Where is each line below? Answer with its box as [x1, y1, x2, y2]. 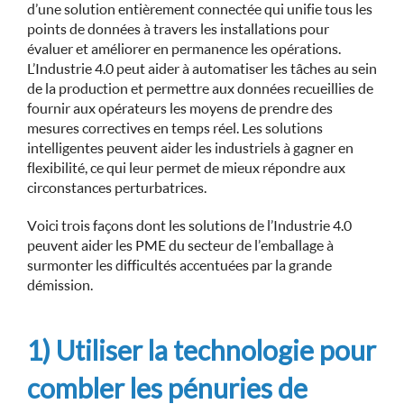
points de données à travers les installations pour [27, 20, 329, 38]
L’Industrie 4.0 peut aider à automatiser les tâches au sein [27, 60, 377, 78]
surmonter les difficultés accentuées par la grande [27, 256, 332, 274]
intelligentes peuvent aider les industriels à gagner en [27, 139, 353, 157]
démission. [27, 276, 93, 294]
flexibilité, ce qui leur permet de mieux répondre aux [27, 159, 345, 177]
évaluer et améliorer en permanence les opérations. [27, 40, 341, 58]
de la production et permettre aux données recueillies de [27, 79, 373, 97]
